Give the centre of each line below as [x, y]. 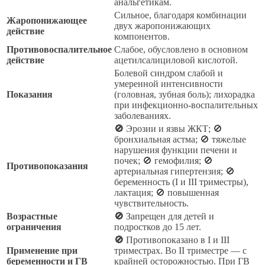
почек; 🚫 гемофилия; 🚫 [164, 160]
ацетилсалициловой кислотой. [176, 60]
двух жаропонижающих [162, 25]
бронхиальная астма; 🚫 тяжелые [180, 139]
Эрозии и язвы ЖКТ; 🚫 [173, 128]
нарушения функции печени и [176, 150]
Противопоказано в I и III [177, 240]
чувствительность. [151, 203]
